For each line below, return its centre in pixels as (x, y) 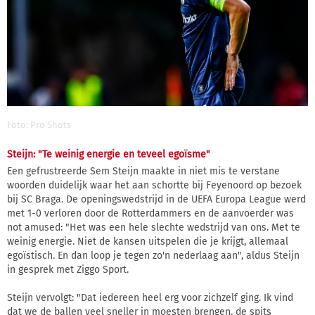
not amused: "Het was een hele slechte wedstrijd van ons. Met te (154, 228)
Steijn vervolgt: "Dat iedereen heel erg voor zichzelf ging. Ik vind (150, 298)
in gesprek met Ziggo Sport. (68, 270)
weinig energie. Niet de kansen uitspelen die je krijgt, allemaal (148, 242)
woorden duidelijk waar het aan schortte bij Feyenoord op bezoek (154, 186)
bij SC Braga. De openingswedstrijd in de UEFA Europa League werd (156, 200)
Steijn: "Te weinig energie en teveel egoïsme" (109, 155)
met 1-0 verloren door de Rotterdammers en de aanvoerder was (150, 214)
